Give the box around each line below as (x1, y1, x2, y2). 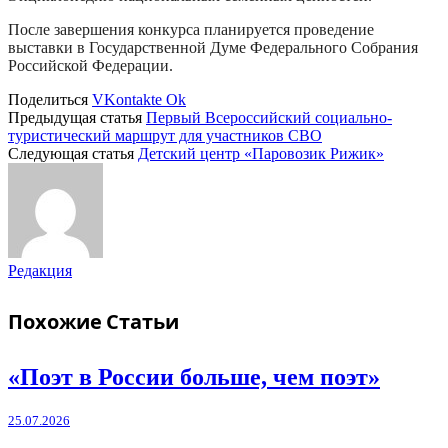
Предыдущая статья (8, 109, 146, 127)
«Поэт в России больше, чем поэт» (8, 363, 380, 390)
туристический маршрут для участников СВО (8, 127, 322, 145)
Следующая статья (8, 145, 138, 163)
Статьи (106, 308, 179, 337)
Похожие (8, 308, 106, 337)
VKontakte (92, 91, 162, 109)
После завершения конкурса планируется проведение (8, 21, 374, 39)
